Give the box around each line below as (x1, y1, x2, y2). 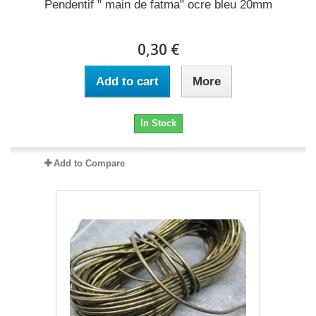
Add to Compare (53, 158, 125, 169)
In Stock (140, 118, 176, 128)
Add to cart (95, 75, 159, 88)
